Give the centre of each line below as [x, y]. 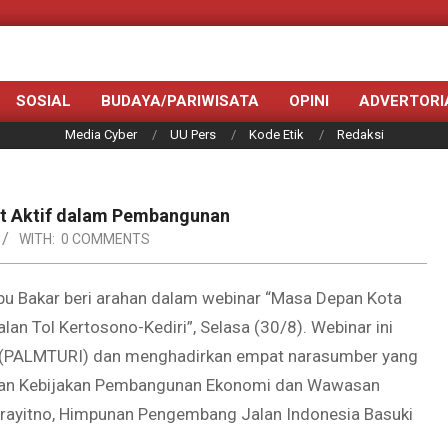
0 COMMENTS [105, 239]
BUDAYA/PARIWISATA [180, 101]
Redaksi [360, 134]
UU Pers [192, 134]
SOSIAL [43, 101]
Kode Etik [276, 134]
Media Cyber [100, 134]
